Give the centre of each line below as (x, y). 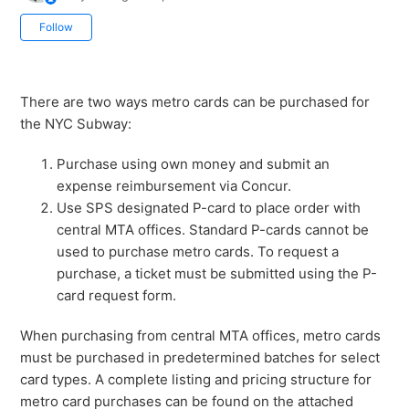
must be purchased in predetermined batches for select (200, 358)
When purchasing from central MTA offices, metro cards (201, 336)
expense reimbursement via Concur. (174, 186)
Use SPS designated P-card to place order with (209, 208)
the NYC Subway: (76, 124)
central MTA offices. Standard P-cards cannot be (213, 230)
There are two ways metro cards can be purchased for (195, 102)
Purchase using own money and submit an (194, 164)
